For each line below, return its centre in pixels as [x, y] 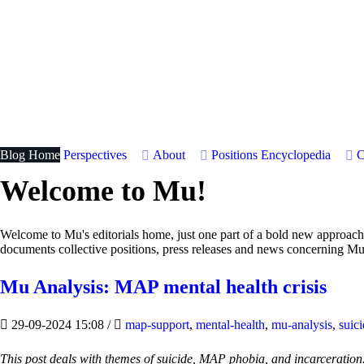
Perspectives [95, 155]
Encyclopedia [296, 155]
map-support [157, 325]
